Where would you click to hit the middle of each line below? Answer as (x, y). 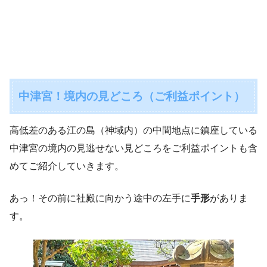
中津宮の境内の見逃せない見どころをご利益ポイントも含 (133, 148)
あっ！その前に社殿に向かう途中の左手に (100, 198)
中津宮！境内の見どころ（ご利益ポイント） (132, 96)
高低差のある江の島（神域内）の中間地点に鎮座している (133, 130)
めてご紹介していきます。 (67, 166)
